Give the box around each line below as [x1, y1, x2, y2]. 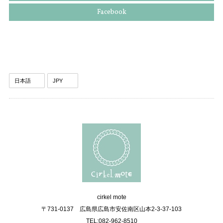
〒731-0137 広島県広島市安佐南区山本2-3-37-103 [41, 205, 182, 213]
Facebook [97, 7, 126, 17]
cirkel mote [97, 193, 126, 201]
